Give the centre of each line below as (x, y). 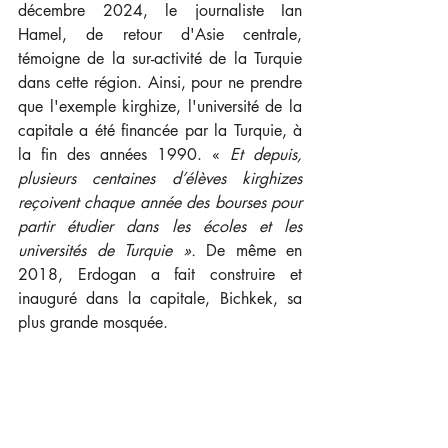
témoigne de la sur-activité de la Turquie (160, 59)
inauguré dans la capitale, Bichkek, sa (160, 299)
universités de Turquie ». (112, 251)
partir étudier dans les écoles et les (160, 227)
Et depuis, (266, 155)
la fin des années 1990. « (124, 155)
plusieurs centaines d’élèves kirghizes (160, 179)
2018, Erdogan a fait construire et (160, 275)
